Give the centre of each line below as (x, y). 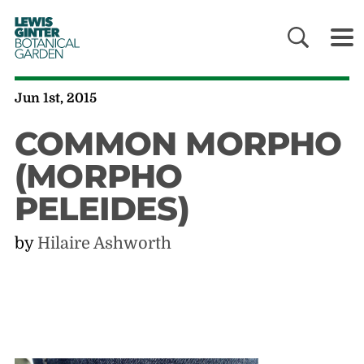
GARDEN (38, 53)
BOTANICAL (44, 43)
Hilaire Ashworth (104, 244)
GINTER (39, 32)
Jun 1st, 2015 (55, 99)
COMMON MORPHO (178, 144)
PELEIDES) (102, 209)
